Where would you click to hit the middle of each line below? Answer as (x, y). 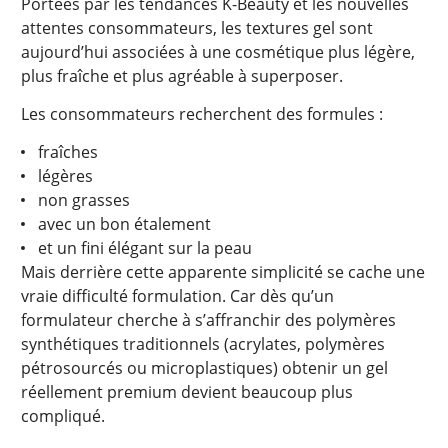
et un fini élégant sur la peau (144, 248)
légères (65, 176)
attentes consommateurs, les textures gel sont (197, 28)
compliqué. (63, 416)
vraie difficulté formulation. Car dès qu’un (177, 296)
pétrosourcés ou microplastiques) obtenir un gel (204, 368)
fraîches (67, 152)
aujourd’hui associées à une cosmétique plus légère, (218, 52)
